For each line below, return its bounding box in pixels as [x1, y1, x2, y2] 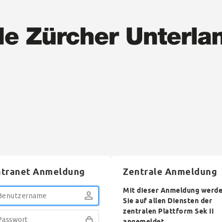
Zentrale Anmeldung [123, 166, 217, 178]
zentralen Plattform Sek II [123, 207, 214, 217]
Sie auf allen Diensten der [123, 197, 212, 206]
